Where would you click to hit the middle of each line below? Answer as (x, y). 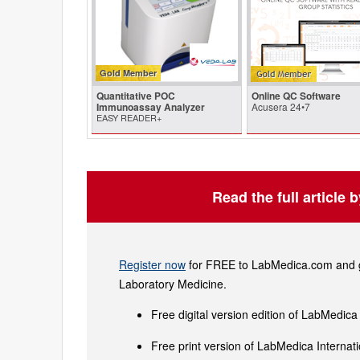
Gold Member (128, 73)
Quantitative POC (136, 96)
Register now (152, 265)
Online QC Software (296, 96)
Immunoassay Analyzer (151, 107)
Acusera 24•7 (280, 107)
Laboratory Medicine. (173, 284)
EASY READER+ (129, 118)
